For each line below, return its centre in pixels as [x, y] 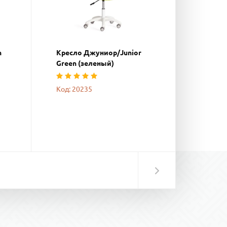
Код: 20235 [74, 89]
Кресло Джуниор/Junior [99, 52]
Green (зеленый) [85, 63]
